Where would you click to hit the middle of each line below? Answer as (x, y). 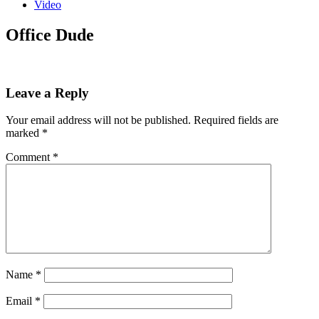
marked (24, 133)
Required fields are (236, 120)
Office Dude (50, 35)
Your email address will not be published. (98, 120)
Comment (29, 157)
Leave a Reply (47, 93)
